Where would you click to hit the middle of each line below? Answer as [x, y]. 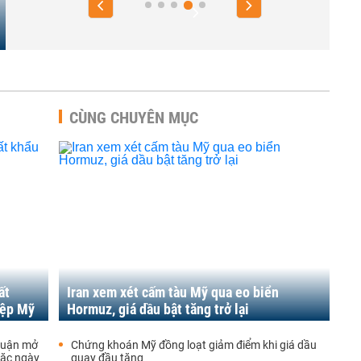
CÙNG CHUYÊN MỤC [134, 118]
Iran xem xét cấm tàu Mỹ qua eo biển [173, 292]
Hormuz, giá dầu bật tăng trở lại [158, 309]
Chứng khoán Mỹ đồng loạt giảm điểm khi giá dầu [194, 345]
